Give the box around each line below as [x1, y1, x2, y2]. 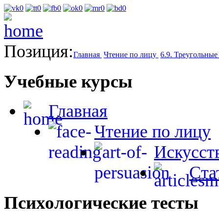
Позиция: [4, 42, 73, 61]
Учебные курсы [4, 71, 132, 91]
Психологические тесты [4, 193, 198, 213]
